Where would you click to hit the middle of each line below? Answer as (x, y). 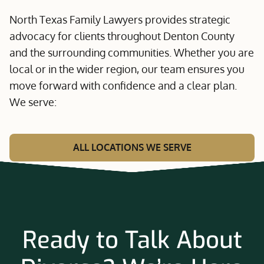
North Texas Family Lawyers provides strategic (120, 19)
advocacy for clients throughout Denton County (122, 36)
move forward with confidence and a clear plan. (123, 85)
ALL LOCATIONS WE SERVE (132, 147)
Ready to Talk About (132, 240)
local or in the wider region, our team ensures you (127, 69)
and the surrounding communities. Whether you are (132, 52)
